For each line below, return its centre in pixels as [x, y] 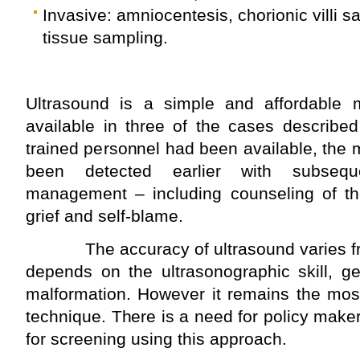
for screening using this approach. [156, 338]
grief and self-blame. [104, 215]
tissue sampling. [105, 37]
